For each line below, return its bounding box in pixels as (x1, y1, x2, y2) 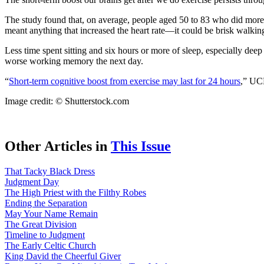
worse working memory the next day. (5, 55, 143, 66)
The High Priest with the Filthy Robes (5, 187, 146, 197)
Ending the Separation (5, 197, 87, 208)
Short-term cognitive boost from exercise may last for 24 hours (9, 75, 240, 86)
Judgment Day (5, 176, 59, 187)
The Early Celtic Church (5, 240, 96, 250)
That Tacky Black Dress (5, 166, 95, 176)
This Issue (111, 138, 171, 154)
